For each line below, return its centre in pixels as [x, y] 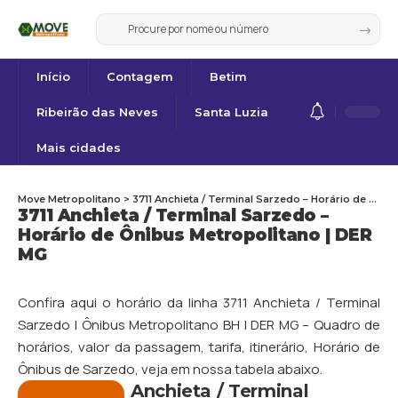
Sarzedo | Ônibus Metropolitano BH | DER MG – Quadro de [199, 325]
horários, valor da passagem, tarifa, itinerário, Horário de [199, 347]
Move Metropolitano [69, 199]
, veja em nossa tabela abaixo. [229, 370]
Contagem [140, 76]
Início [53, 76]
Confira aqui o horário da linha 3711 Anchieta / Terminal [199, 303]
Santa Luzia [231, 111]
